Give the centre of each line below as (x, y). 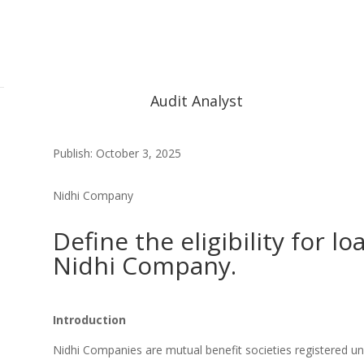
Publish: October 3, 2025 (117, 153)
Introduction (89, 319)
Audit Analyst (197, 101)
